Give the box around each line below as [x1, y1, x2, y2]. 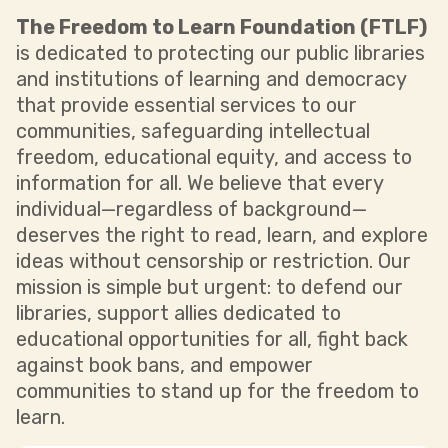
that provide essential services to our [16, 93, 357, 117]
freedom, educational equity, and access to [16, 145, 412, 169]
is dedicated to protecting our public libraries [16, 41, 425, 65]
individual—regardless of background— [16, 197, 367, 221]
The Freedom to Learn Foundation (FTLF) [16, 15, 427, 39]
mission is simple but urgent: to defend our [16, 275, 403, 299]
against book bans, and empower [16, 353, 313, 377]
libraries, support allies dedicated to [16, 301, 341, 325]
